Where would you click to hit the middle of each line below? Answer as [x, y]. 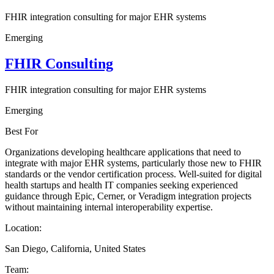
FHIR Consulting [59, 63]
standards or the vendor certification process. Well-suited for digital [133, 174]
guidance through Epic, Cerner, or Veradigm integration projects [128, 196]
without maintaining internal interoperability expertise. [109, 207]
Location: [23, 228]
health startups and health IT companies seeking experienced [121, 185]
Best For [21, 131]
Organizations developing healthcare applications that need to [123, 152]
